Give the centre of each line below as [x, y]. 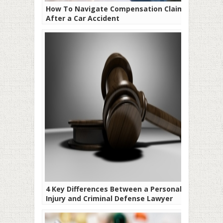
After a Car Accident [83, 18]
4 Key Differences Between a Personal [114, 189]
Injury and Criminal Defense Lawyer [109, 198]
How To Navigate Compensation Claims [117, 8]
